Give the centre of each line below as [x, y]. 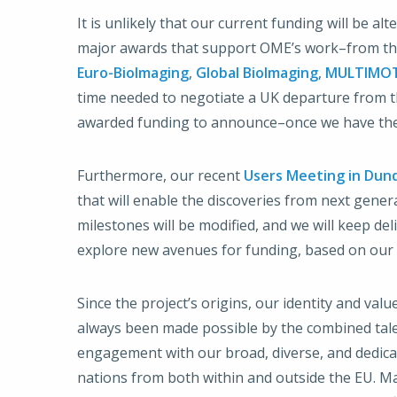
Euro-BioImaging [133, 73]
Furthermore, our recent [160, 175]
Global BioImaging [257, 73]
